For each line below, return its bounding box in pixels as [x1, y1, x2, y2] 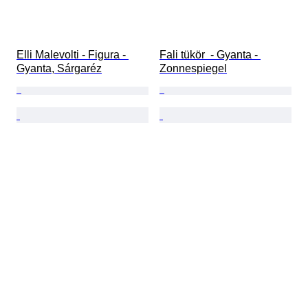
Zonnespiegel [159, 63, 227, 75]
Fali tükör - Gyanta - [159, 49, 261, 61]
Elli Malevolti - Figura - [16, 49, 129, 61]
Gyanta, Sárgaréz [16, 63, 102, 75]
